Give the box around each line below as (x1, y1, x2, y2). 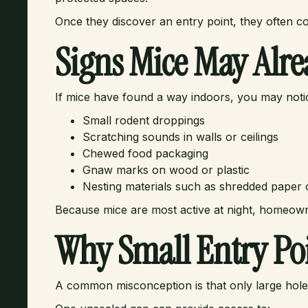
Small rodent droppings (82, 113, 205, 127)
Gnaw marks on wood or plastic (82, 163, 250, 177)
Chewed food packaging (82, 146, 208, 160)
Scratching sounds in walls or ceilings (82, 130, 278, 144)
